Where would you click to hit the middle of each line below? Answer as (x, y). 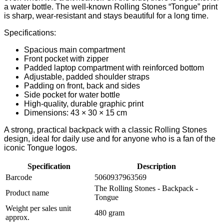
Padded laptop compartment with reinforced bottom (114, 68)
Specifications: (30, 33)
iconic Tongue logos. (40, 148)
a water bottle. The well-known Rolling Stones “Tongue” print (111, 7)
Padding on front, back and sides (82, 86)
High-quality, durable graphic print (84, 104)
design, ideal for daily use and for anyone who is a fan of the (110, 139)
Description (156, 166)
